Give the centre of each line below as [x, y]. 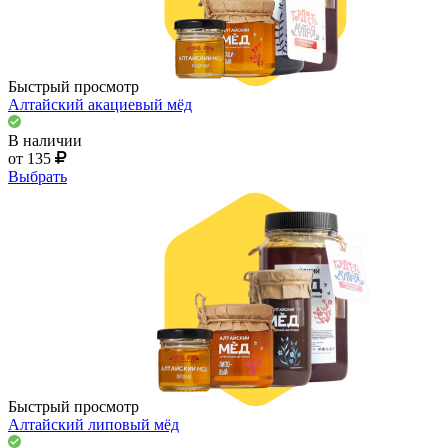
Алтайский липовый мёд [93, 424]
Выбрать [37, 176]
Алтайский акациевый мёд [100, 104]
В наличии [45, 140]
